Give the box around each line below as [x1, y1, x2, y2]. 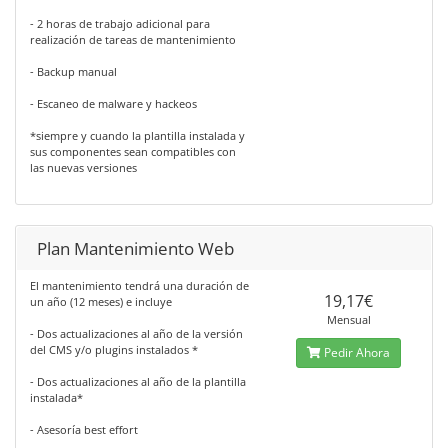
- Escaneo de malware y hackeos [30, 96, 197, 111]
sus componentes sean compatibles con [30, 144, 236, 159]
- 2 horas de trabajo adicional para [30, 16, 210, 31]
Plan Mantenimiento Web [37, 237, 234, 260]
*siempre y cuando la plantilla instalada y [30, 128, 245, 143]
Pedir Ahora [321, 344, 391, 361]
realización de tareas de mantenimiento [30, 32, 236, 47]
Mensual [326, 312, 371, 327]
